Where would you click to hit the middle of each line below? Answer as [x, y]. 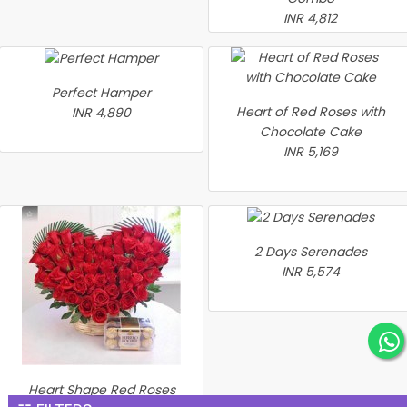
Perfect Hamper [101, 93]
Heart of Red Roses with [310, 112]
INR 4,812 [310, 18]
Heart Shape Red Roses [101, 390]
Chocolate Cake [310, 132]
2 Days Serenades [310, 252]
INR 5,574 [310, 272]
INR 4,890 [101, 113]
